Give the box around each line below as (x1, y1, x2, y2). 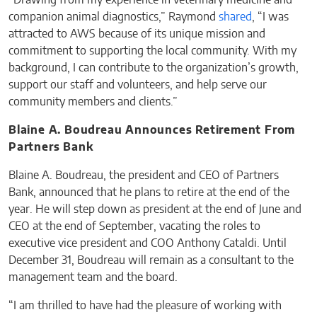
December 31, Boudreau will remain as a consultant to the (8, 255, 294, 267)
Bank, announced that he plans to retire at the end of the (8, 187, 289, 199)
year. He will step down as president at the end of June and (8, 204, 301, 216)
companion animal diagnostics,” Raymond (8, 11, 219, 23)
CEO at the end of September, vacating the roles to (8, 221, 260, 233)
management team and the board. (8, 272, 178, 284)
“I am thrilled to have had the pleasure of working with (8, 300, 282, 312)
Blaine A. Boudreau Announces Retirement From (8, 125, 296, 137)
